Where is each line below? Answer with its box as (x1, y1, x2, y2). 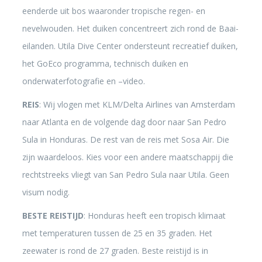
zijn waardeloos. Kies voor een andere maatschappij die (22, 151, 233, 163)
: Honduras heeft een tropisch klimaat (83, 210, 226, 221)
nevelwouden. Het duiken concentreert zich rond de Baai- (22, 23, 239, 34)
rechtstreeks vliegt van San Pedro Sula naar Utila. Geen (22, 169, 229, 180)
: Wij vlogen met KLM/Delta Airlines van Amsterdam (39, 99, 235, 110)
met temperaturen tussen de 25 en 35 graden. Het (22, 227, 212, 239)
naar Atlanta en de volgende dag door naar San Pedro (22, 116, 226, 127)
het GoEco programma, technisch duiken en (22, 58, 188, 69)
